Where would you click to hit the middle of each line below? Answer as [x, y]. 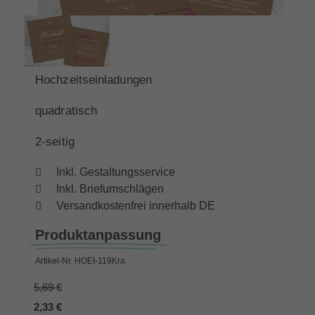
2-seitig [55, 141]
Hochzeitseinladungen [94, 79]
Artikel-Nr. [54, 261]
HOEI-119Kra [100, 261]
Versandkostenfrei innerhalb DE [135, 205]
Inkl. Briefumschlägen [110, 188]
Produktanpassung [98, 234]
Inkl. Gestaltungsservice [115, 172]
